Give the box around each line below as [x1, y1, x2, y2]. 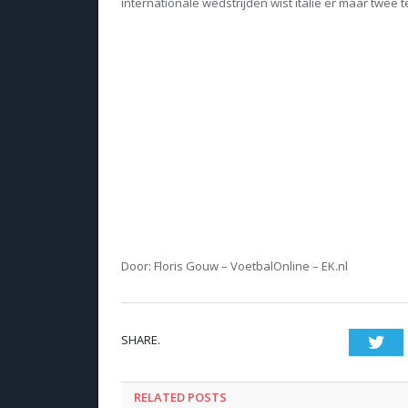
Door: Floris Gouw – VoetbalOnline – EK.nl [121, 257, 348, 274]
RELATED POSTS [134, 388, 227, 405]
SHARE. [121, 331, 160, 348]
